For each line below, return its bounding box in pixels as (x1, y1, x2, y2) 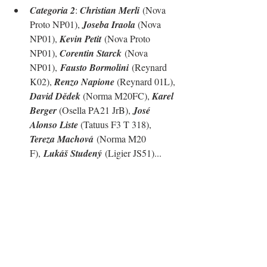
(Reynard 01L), (117, 75, 178, 88)
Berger (30, 104, 59, 117)
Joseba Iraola (82, 18, 138, 32)
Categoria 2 (30, 4, 75, 17)
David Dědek (30, 89, 83, 103)
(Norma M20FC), (83, 89, 152, 103)
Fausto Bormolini (60, 61, 129, 74)
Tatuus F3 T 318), (83, 118, 154, 131)
